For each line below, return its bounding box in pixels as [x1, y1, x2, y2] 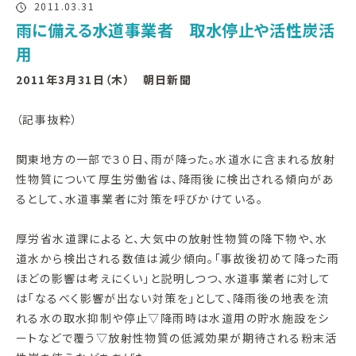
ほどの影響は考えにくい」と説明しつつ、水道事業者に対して [16, 269, 331, 286]
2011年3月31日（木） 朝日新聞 [16, 71, 192, 87]
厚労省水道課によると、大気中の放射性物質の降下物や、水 [16, 230, 328, 246]
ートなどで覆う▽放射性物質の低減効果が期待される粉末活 [16, 329, 338, 346]
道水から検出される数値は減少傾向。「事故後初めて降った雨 [16, 250, 340, 266]
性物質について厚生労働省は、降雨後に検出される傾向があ [16, 170, 335, 187]
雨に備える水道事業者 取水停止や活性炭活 [16, 17, 335, 41]
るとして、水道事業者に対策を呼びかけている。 [16, 190, 264, 207]
